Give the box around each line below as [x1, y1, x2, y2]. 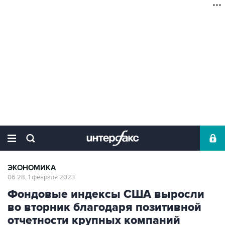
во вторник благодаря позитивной [8, 200, 201, 214]
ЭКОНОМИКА [8, 163, 56, 173]
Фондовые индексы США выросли [8, 187, 204, 201]
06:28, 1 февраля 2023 [8, 173, 75, 181]
